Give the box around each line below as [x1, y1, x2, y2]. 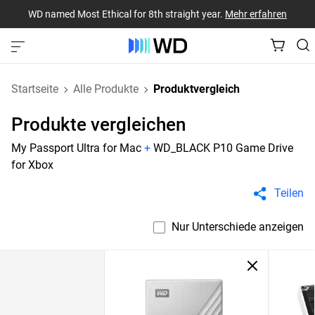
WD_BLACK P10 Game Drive [153, 141, 293, 155]
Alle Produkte [73, 82, 139, 96]
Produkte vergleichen [11, 114, 186, 135]
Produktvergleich [153, 82, 240, 96]
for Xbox [11, 158, 53, 172]
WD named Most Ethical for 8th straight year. [28, 8, 225, 20]
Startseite [11, 82, 58, 96]
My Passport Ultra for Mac [11, 141, 141, 155]
